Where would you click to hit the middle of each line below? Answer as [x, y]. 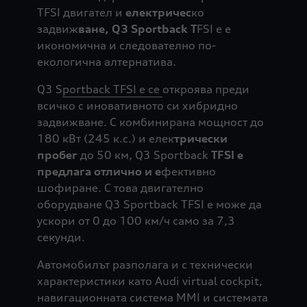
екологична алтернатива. [106, 62]
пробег [57, 155]
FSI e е [213, 29]
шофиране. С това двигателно [120, 188]
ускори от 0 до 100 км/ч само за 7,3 [136, 221]
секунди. [61, 237]
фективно [188, 172]
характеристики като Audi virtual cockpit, [149, 281]
